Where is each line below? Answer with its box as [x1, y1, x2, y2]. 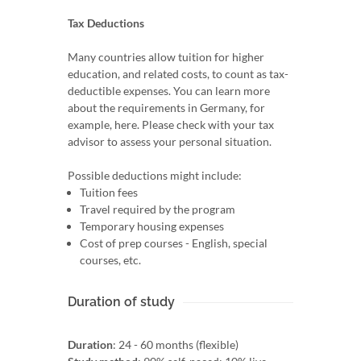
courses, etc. [80, 252, 141, 267]
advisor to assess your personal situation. [68, 134, 272, 148]
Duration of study [68, 293, 175, 309]
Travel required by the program [80, 201, 235, 216]
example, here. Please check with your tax [68, 117, 274, 131]
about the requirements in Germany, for [68, 100, 265, 114]
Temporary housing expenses [80, 218, 224, 233]
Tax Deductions [68, 15, 144, 30]
